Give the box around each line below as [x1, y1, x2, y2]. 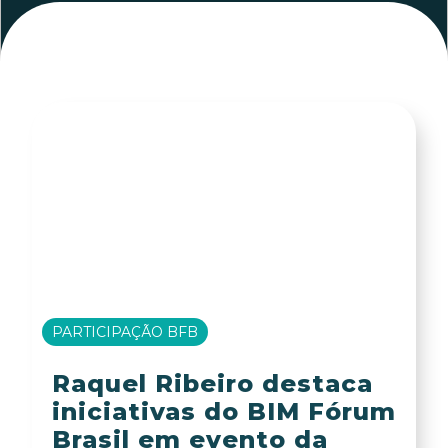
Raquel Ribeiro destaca [51, 369, 373, 399]
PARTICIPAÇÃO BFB [52, 322, 199, 341]
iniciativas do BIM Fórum [51, 397, 396, 427]
